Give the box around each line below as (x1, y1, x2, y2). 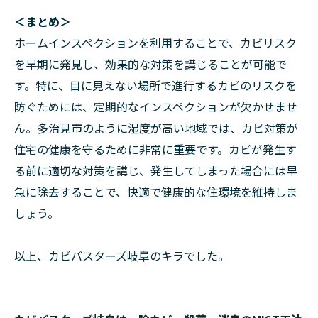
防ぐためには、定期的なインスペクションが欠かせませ (14, 98, 297, 115)
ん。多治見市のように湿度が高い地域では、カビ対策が (14, 119, 298, 136)
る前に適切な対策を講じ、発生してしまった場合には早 (14, 162, 297, 179)
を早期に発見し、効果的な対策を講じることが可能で (14, 55, 287, 72)
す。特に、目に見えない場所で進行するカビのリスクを (14, 77, 297, 94)
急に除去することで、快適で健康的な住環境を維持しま (14, 183, 297, 200)
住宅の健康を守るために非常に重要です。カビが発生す (14, 141, 297, 158)
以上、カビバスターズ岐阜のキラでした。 (14, 247, 229, 264)
